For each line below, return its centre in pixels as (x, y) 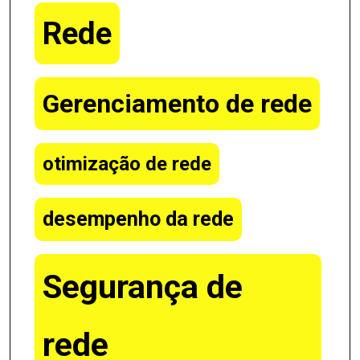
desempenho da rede (138, 219)
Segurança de (143, 286)
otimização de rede (127, 163)
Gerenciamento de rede (177, 103)
